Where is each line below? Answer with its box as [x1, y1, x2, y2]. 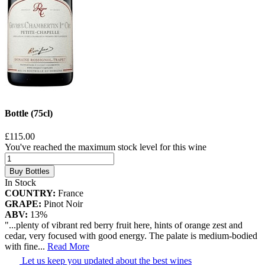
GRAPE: [5, 199, 41, 209]
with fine [5, 241, 38, 252]
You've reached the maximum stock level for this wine [5, 142, 206, 153]
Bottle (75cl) [5, 108, 53, 118]
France [56, 188, 83, 199]
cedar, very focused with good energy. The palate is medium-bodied [5, 231, 257, 241]
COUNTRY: [5, 188, 56, 199]
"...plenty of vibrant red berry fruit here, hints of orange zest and [5, 220, 243, 231]
